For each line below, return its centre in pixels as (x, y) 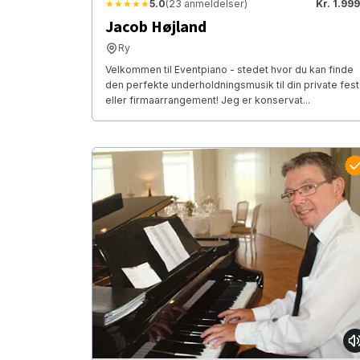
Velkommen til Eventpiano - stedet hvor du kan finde (229, 70)
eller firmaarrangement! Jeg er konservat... (208, 100)
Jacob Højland (156, 28)
